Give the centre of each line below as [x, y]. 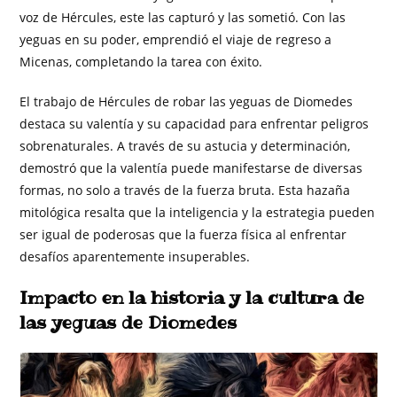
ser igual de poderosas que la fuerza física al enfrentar [183, 234]
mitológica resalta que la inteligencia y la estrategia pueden [198, 212]
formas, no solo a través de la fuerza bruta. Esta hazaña [185, 190]
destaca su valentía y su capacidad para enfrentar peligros [195, 123]
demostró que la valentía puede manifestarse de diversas [191, 167]
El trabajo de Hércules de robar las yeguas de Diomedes [187, 101]
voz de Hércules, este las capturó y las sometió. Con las [183, 17]
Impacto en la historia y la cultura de [192, 297]
